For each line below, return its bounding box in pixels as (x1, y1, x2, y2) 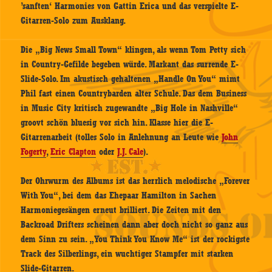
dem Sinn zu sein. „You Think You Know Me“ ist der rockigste (21, 234, 250, 245)
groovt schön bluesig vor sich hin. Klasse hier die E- (21, 117, 214, 129)
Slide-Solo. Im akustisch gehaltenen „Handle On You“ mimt (21, 73, 240, 85)
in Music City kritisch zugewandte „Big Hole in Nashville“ (21, 103, 239, 114)
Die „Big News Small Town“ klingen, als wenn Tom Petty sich (21, 44, 246, 56)
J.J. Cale (117, 146, 144, 158)
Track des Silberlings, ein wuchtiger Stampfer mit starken (21, 248, 234, 260)
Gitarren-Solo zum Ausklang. (21, 15, 126, 27)
